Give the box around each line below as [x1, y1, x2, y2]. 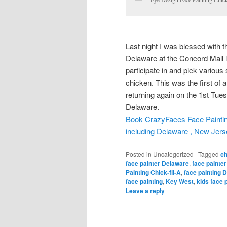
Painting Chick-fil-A [126, 168, 181, 177]
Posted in [126, 149, 152, 159]
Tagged [198, 149, 219, 159]
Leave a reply [126, 186, 165, 196]
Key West [166, 177, 194, 186]
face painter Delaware [126, 159, 189, 168]
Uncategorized [152, 149, 195, 159]
